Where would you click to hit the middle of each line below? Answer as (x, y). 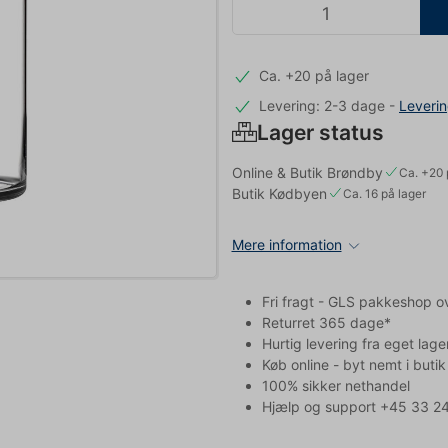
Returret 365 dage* (326, 322)
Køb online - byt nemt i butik (353, 364)
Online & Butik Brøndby (307, 172)
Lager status (320, 132)
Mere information (286, 244)
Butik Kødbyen (279, 193)
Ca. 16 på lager (384, 193)
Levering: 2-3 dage (322, 105)
